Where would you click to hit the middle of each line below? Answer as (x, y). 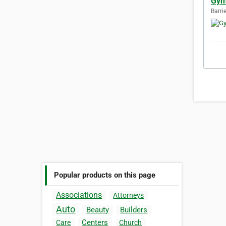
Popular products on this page (105, 175)
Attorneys (129, 195)
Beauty (98, 210)
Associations (79, 195)
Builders (134, 210)
